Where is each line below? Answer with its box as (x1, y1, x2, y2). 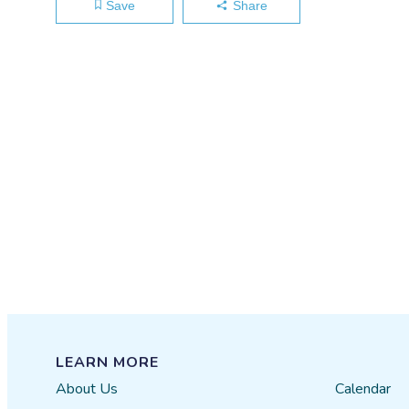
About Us (56, 379, 119, 399)
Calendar (334, 379, 391, 399)
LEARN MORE (56, 352, 160, 372)
